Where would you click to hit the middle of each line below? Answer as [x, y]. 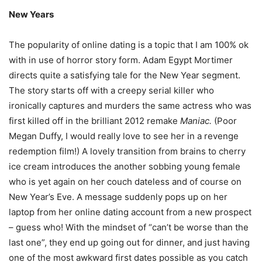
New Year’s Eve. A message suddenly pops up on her [118, 196]
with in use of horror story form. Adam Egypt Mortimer [121, 60]
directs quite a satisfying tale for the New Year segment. [125, 75]
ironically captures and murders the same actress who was [130, 105]
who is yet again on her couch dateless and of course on [125, 181]
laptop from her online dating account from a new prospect [130, 212]
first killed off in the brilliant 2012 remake [94, 120]
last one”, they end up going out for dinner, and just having [129, 242]
